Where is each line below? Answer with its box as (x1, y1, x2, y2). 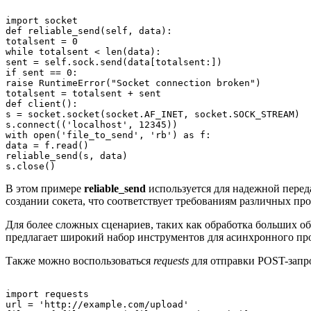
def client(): (6, 98, 78, 109)
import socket (6, 15, 78, 26)
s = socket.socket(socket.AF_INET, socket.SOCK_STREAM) (6, 108, 300, 119)
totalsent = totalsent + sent (6, 87, 161, 99)
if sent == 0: (6, 67, 78, 78)
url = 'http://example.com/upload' (6, 299, 189, 310)
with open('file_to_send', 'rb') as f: (6, 129, 211, 140)
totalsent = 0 (6, 35, 78, 47)
